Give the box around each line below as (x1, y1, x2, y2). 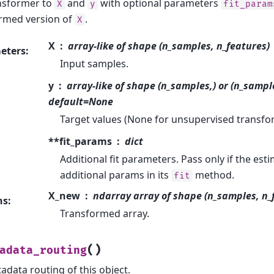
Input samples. (60, 56, 129, 70)
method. (193, 168, 235, 182)
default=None (48, 94, 113, 108)
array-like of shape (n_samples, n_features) (67, 39, 270, 53)
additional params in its (60, 168, 172, 182)
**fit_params (48, 134, 112, 148)
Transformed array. (60, 206, 150, 220)
